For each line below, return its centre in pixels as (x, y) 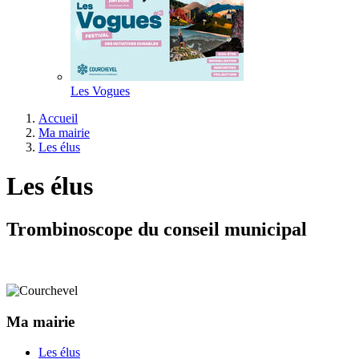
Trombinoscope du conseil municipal (157, 229)
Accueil (58, 118)
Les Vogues (100, 91)
